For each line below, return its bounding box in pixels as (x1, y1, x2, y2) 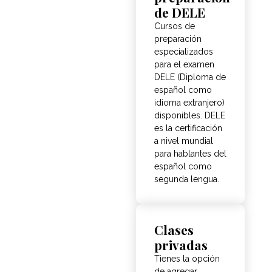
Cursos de (154, 21, 195, 32)
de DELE (154, 4, 205, 21)
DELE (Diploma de (154, 72, 226, 83)
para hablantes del (154, 149, 226, 159)
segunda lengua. (154, 174, 219, 185)
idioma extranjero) (154, 98, 225, 108)
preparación (154, 34, 202, 44)
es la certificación (154, 123, 222, 134)
